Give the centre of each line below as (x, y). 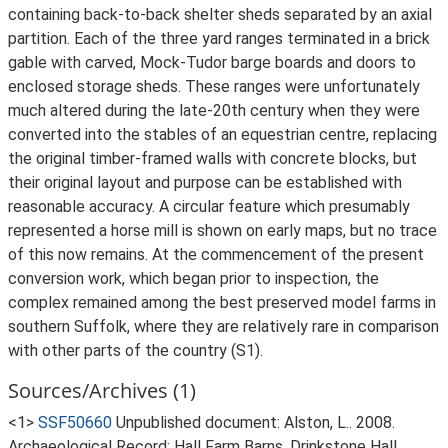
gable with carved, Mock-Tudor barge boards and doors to (212, 62)
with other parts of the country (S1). (135, 350)
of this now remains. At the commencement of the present (216, 254)
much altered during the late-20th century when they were (214, 110)
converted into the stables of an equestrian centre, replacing (222, 134)
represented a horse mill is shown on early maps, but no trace (222, 230)
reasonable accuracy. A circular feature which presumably (209, 206)
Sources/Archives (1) (102, 390)
